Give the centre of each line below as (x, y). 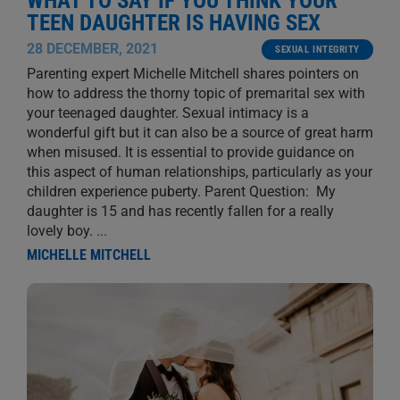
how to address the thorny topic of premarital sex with (196, 94)
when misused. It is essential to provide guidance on (190, 153)
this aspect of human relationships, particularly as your (199, 172)
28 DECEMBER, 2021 (92, 49)
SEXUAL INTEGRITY (318, 50)
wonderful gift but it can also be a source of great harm (200, 133)
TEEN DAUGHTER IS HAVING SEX (173, 23)
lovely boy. (61, 231)
